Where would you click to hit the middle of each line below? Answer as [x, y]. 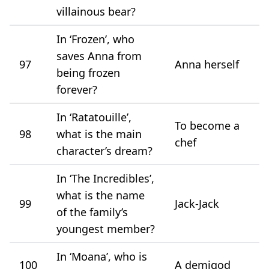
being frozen [88, 72]
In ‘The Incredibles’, [105, 178]
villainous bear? [96, 11]
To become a [207, 125]
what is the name [101, 195]
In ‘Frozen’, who [95, 39]
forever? [77, 89]
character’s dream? [104, 150]
